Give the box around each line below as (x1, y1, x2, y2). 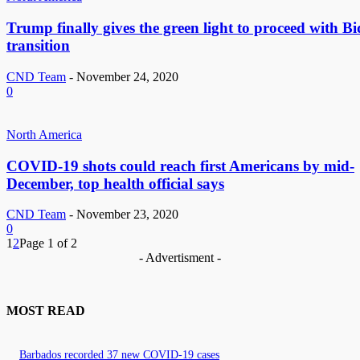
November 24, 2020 (76, 69, 178, 84)
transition (6, 37, 70, 55)
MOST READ (6, 304, 85, 318)
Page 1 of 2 (19, 236, 77, 251)
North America (6, 127, 82, 141)
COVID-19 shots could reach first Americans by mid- (6, 157, 354, 174)
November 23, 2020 (76, 207, 178, 222)
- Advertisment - (139, 251, 221, 265)
